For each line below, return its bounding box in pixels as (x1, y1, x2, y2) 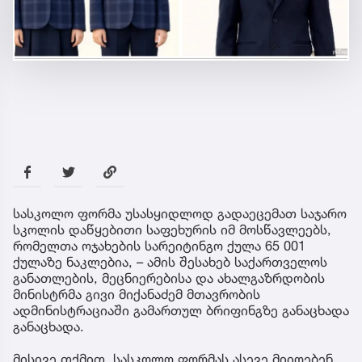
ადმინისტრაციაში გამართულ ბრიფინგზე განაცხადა (13, 302, 349, 319)
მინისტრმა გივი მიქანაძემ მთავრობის (13, 286, 260, 303)
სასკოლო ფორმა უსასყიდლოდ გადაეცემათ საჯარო (13, 205, 347, 222)
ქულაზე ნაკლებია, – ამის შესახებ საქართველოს (13, 254, 327, 271)
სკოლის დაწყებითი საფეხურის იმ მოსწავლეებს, (13, 221, 331, 238)
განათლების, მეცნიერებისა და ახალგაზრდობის (13, 270, 325, 287)
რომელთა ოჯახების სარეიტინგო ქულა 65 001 (13, 238, 305, 255)
